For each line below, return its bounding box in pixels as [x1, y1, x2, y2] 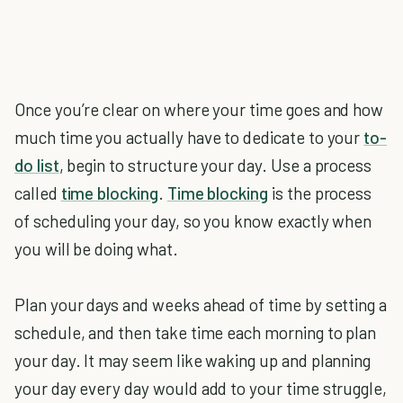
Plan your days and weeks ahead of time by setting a [14, 293, 388, 315]
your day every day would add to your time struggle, [14, 377, 388, 399]
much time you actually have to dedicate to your [14, 126, 364, 148]
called [14, 182, 61, 203]
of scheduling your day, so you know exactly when [14, 210, 372, 231]
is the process [268, 182, 372, 203]
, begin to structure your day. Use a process [58, 154, 372, 175]
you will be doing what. [14, 237, 178, 259]
